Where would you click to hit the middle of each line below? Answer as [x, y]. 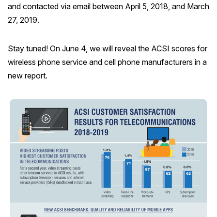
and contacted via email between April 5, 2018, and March [108, 7]
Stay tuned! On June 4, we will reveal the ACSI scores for [108, 48]
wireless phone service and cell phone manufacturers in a [107, 62]
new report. [28, 75]
